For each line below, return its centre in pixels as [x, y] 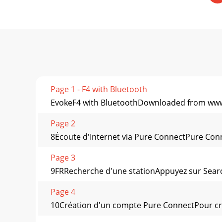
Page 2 [63, 124]
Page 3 [63, 158]
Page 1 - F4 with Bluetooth [99, 89]
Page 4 [63, 192]
